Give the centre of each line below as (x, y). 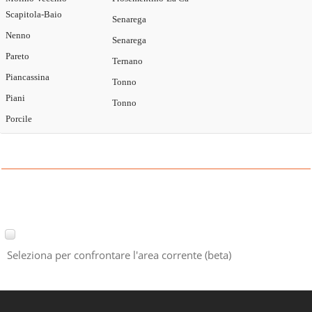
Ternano (127, 61)
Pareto (17, 56)
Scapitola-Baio (34, 14)
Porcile (19, 119)
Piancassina (28, 77)
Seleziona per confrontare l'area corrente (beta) (119, 255)
